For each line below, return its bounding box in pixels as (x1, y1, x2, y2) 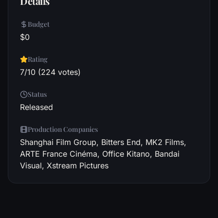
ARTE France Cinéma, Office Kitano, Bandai (20, 149, 180, 159)
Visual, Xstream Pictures (20, 161, 109, 170)
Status (28, 90, 47, 99)
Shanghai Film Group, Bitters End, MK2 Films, (20, 137, 186, 147)
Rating (28, 54, 48, 64)
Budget (28, 19, 50, 29)
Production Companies (28, 125, 98, 134)
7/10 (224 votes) (20, 67, 81, 77)
